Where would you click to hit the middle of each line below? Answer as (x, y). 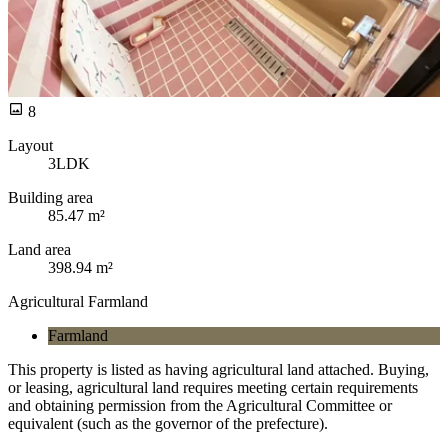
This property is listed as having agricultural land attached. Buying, (218, 369)
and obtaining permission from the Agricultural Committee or (200, 405)
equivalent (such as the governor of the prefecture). (168, 423)
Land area (39, 249)
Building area (50, 197)
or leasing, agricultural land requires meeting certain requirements (213, 387)
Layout (30, 145)
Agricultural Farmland (78, 301)
